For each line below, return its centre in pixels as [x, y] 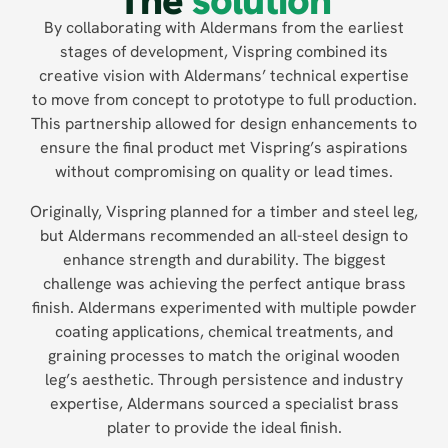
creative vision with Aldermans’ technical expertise [224, 75]
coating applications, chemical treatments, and [224, 331]
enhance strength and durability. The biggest [224, 259]
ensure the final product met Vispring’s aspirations [224, 147]
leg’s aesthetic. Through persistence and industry [224, 379]
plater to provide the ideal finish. [224, 427]
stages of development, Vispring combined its [224, 51]
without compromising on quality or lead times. [224, 171]
